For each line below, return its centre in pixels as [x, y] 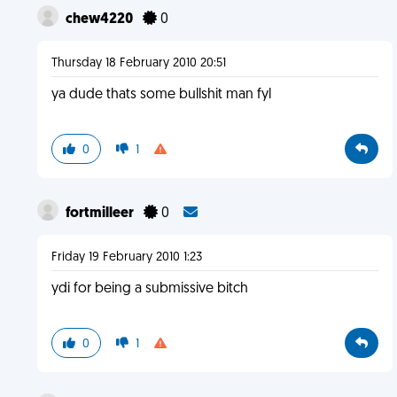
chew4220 [100, 19]
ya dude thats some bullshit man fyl [161, 95]
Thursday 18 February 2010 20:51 [138, 63]
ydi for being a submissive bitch [149, 289]
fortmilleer [101, 214]
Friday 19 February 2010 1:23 [126, 257]
